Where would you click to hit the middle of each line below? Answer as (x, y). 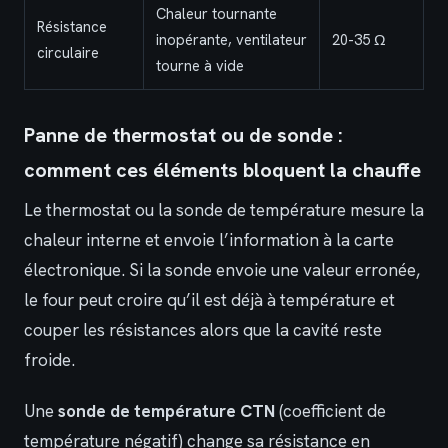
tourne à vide (200, 65)
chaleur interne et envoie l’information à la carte (209, 239)
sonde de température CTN (166, 410)
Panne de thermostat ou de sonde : (183, 134)
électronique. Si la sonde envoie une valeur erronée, (222, 269)
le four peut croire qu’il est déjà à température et (209, 299)
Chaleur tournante (216, 13)
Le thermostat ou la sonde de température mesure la (224, 209)
